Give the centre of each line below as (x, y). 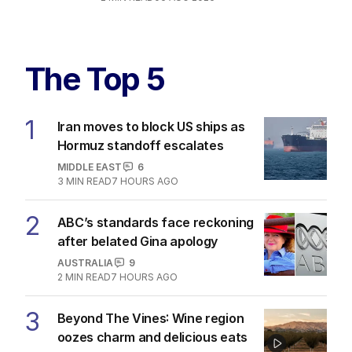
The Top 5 (95, 79)
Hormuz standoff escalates (140, 145)
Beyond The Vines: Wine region (150, 318)
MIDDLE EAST (89, 167)
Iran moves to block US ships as (151, 126)
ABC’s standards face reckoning (155, 222)
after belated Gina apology (137, 241)
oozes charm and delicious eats (152, 337)
